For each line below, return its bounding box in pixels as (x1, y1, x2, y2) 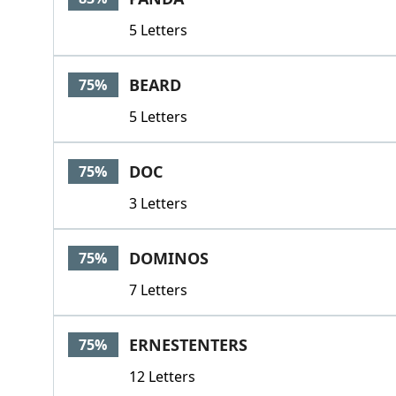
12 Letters (128, 367, 195, 386)
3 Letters (128, 194, 187, 213)
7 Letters (128, 280, 187, 300)
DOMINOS (128, 247, 209, 269)
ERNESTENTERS (128, 334, 247, 355)
